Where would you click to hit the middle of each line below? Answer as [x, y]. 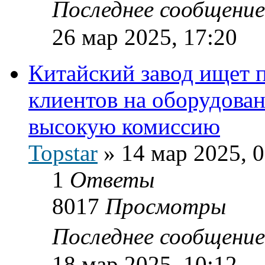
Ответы [112, 179]
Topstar [63, 153]
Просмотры [166, 206]
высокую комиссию [124, 126]
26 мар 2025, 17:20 [145, 37]
